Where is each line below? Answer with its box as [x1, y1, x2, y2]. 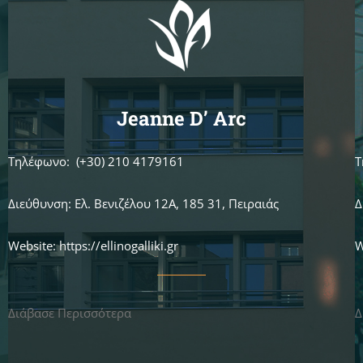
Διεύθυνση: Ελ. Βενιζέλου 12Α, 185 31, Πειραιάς [8, 194, 279, 211]
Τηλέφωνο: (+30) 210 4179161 [8, 152, 184, 169]
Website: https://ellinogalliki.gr [8, 237, 178, 254]
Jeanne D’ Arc [117, 105, 246, 131]
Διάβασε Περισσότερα [8, 304, 131, 321]
